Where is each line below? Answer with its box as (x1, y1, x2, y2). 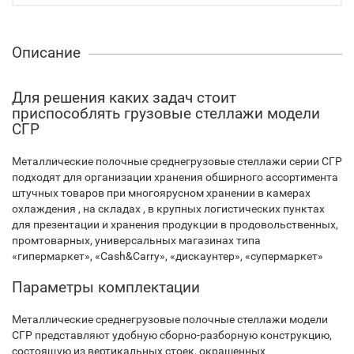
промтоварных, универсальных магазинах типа (12, 234, 261, 247)
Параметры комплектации (12, 278, 200, 296)
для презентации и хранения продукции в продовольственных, (12, 218, 338, 231)
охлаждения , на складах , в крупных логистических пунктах (12, 202, 325, 215)
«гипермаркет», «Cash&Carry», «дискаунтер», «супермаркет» (12, 250, 323, 262)
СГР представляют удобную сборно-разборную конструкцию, (12, 329, 332, 341)
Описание (12, 43, 81, 62)
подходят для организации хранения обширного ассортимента (12, 171, 338, 183)
